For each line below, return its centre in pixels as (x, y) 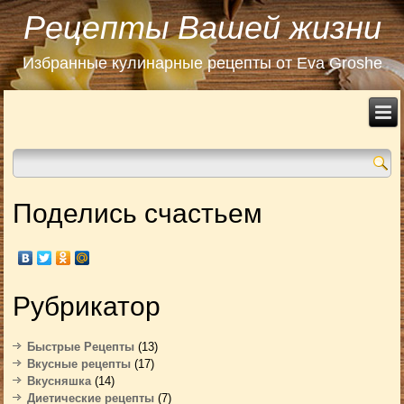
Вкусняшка (60, 381)
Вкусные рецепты (79, 364)
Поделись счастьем (138, 213)
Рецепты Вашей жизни (202, 27)
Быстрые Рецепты (81, 347)
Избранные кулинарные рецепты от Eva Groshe (202, 63)
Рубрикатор (87, 306)
